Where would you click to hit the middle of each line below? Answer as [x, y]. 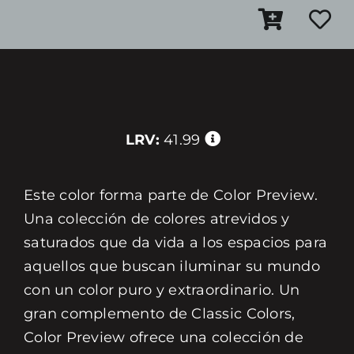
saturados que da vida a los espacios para [175, 243]
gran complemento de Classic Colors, [159, 314]
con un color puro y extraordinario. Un [162, 290]
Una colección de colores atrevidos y [156, 219]
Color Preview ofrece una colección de [163, 337]
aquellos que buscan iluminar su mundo [171, 266]
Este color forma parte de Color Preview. [170, 195]
